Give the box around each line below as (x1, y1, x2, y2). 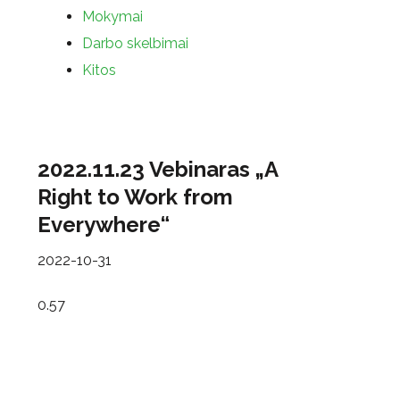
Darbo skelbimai (82, 35, 188, 52)
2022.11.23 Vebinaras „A (37, 156, 278, 182)
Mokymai (82, 8, 143, 25)
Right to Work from (37, 184, 233, 210)
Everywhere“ (37, 212, 170, 237)
